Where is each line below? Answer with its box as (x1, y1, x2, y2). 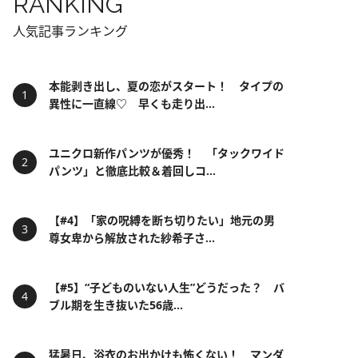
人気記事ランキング (13, 22, 128, 40)
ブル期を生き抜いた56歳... (49, 297, 183, 312)
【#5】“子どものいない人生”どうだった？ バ (49, 280, 284, 295)
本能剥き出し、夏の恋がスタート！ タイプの (49, 78, 284, 93)
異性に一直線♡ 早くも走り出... (49, 96, 215, 111)
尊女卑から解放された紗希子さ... (49, 230, 215, 245)
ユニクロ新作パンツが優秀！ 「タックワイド (49, 145, 284, 161)
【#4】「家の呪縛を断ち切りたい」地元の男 (49, 213, 275, 228)
